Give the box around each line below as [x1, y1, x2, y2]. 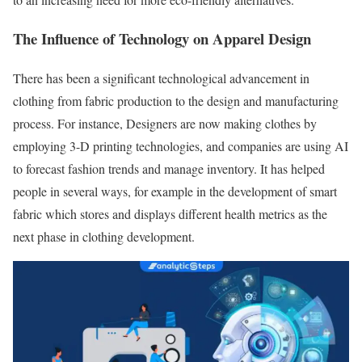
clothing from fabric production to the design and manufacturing [13, 92, 339, 110]
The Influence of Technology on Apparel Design [13, 27, 311, 50]
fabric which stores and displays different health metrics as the [13, 205, 327, 223]
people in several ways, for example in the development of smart [13, 183, 337, 200]
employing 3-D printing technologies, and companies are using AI [13, 137, 348, 155]
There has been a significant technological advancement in [13, 69, 309, 87]
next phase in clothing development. [13, 228, 195, 246]
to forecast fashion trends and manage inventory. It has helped [13, 160, 325, 178]
